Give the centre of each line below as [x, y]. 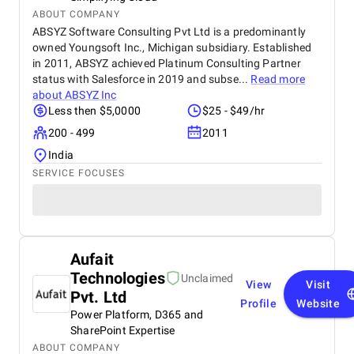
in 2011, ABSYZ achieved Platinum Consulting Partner [167, 63]
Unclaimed [207, 278]
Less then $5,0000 [94, 111]
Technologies [118, 278]
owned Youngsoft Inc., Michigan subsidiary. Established [172, 47]
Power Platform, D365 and [137, 314]
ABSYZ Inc [91, 95]
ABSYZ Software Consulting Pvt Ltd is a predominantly [169, 32]
